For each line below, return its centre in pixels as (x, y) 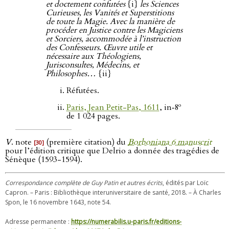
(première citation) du (86, 142)
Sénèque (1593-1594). (44, 159)
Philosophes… (71, 73)
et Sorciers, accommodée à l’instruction (113, 39)
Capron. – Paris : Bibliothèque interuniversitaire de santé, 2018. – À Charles (113, 192)
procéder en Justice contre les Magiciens (114, 30)
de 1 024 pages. (93, 116)
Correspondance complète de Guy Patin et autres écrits (84, 182)
